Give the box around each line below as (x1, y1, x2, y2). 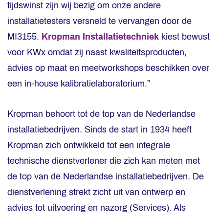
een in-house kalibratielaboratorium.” (7, 79, 150, 88)
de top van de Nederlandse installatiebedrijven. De (7, 172, 204, 181)
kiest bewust (159, 32, 210, 42)
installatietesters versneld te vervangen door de (7, 16, 192, 26)
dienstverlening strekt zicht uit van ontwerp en (7, 187, 185, 197)
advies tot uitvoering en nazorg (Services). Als (7, 203, 186, 213)
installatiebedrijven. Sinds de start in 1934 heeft (7, 125, 192, 134)
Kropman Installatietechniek (42, 32, 159, 42)
